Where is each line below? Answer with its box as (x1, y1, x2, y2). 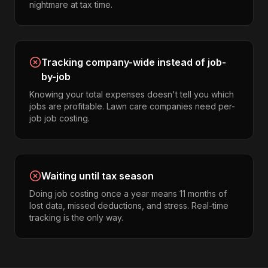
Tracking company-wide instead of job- (41, 56, 226, 68)
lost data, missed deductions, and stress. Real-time (29, 200, 229, 211)
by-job (41, 71, 71, 83)
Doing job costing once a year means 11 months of (29, 188, 227, 199)
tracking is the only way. (29, 212, 123, 223)
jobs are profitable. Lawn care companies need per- (29, 101, 235, 111)
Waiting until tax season (41, 170, 154, 182)
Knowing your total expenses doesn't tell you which (29, 89, 234, 99)
